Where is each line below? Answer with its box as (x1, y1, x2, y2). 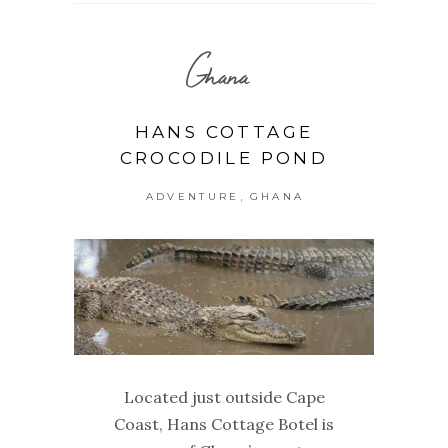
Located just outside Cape (123, 386, 325, 407)
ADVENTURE (145, 190, 240, 204)
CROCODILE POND (119, 148, 329, 169)
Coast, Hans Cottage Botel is (114, 413, 334, 434)
